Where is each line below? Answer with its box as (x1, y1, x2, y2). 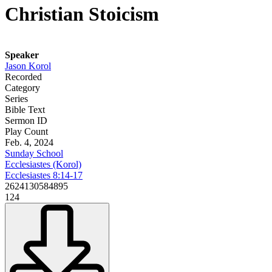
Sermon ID (5, 115, 47, 126)
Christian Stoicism (5, 3, 159, 25)
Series (5, 93, 28, 104)
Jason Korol (5, 60, 51, 71)
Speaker (5, 49, 39, 60)
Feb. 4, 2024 (5, 137, 53, 148)
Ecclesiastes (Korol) (5, 158, 81, 169)
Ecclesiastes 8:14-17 (5, 169, 83, 180)
